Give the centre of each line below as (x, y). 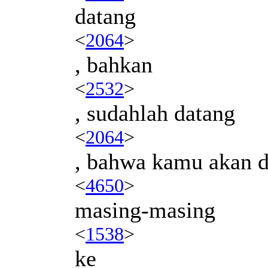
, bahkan (114, 64)
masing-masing (145, 210)
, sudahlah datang (155, 113)
